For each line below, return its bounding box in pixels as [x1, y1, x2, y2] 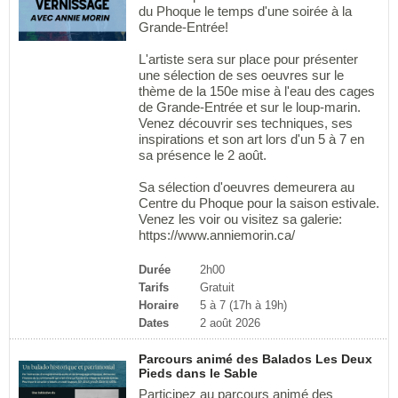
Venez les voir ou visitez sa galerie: [138, 211, 342, 227]
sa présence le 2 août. [138, 147, 267, 163]
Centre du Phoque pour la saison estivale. [138, 195, 379, 211]
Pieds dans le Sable [138, 366, 258, 381]
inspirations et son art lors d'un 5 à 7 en [138, 131, 364, 147]
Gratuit [199, 281, 235, 295]
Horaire [138, 298, 179, 313]
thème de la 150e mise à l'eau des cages [138, 84, 375, 99]
